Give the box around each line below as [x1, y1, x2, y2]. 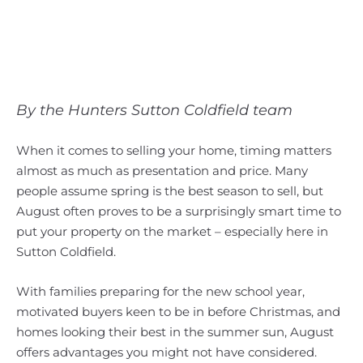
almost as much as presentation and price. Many [16, 163, 308, 178]
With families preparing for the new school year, [16, 284, 305, 299]
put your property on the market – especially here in [16, 224, 328, 239]
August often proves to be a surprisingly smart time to [16, 203, 341, 219]
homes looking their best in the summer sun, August [16, 324, 334, 340]
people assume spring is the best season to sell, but [16, 183, 323, 199]
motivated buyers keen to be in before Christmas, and [16, 304, 340, 319]
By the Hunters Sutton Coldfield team [16, 101, 293, 119]
